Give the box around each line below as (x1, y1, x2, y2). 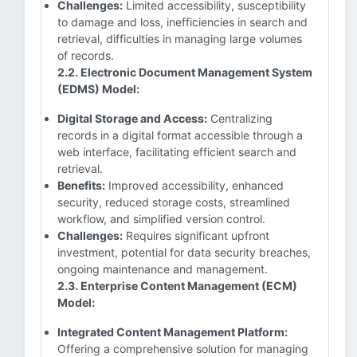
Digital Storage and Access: (57, 112, 207, 125)
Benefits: (57, 178, 105, 192)
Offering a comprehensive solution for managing (57, 342, 308, 355)
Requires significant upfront (123, 229, 269, 242)
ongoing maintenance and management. (57, 262, 268, 276)
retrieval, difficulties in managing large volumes (57, 32, 302, 45)
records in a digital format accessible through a (57, 128, 303, 142)
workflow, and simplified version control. (57, 212, 265, 226)
